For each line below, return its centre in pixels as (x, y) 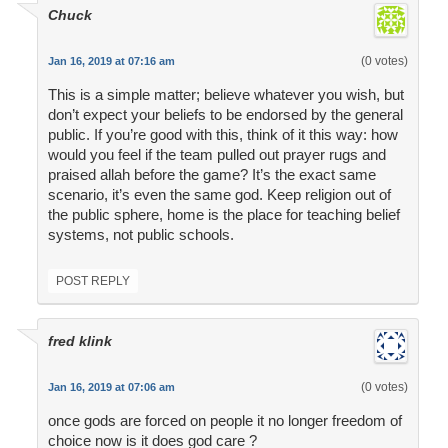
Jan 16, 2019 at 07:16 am (111, 61)
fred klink (79, 341)
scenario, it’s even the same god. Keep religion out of (219, 195)
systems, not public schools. (140, 235)
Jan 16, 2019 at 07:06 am (111, 387)
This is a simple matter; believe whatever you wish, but (225, 95)
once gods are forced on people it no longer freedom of (224, 421)
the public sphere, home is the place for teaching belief (223, 215)
